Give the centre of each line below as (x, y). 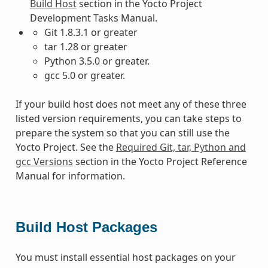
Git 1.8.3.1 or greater (91, 32)
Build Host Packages (86, 227)
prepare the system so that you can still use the (122, 133)
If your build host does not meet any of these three (131, 104)
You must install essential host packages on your (125, 257)
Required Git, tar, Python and (181, 147)
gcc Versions (44, 161)
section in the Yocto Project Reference (160, 161)
